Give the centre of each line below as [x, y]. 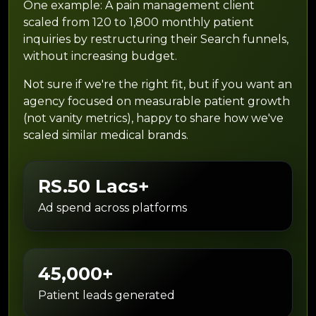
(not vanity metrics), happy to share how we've [153, 119]
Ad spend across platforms [113, 208]
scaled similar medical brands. [106, 135]
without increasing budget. [100, 56]
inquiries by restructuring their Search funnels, [156, 39]
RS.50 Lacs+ [94, 186]
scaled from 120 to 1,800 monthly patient [139, 23]
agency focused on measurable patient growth [157, 102]
